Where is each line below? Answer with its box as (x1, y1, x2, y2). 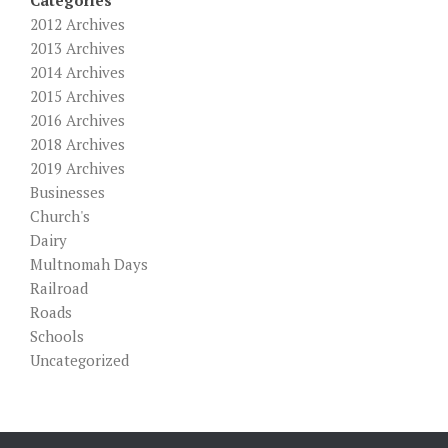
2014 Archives (30, 61, 125, 82)
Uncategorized (30, 349, 129, 370)
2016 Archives (30, 109, 125, 130)
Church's (30, 205, 90, 226)
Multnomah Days (30, 253, 148, 274)
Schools (30, 325, 84, 346)
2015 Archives (30, 85, 125, 106)
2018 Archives (30, 133, 125, 154)
